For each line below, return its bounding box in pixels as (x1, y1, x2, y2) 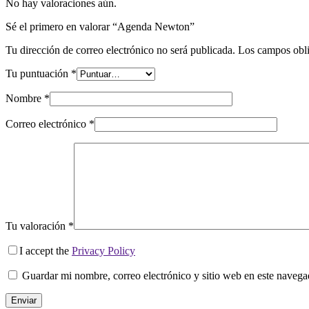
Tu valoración (6, 219, 68, 232)
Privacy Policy (72, 244, 135, 257)
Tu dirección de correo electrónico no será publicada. (6, 43, 235, 56)
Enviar (11, 295, 37, 306)
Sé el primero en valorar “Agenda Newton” (6, 20, 195, 32)
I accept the (19, 244, 72, 257)
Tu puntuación (6, 67, 71, 79)
